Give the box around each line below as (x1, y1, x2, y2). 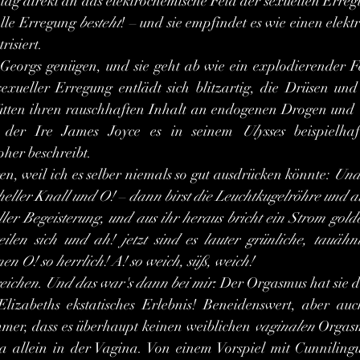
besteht (80, 14, 121, 31)
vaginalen (254, 317, 319, 335)
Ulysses (242, 122, 284, 140)
